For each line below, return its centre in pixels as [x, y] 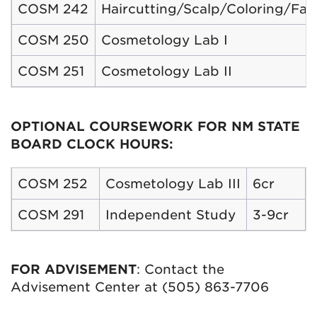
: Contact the [180, 269]
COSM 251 [51, 71]
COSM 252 [52, 183]
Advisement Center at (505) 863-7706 [140, 287]
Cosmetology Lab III [173, 183]
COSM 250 [53, 40]
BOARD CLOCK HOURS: [92, 144]
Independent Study [171, 214]
